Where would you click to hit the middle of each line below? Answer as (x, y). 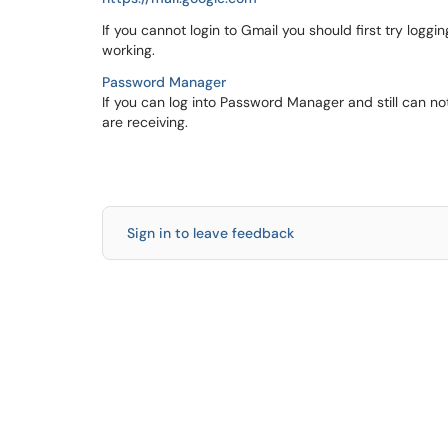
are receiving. (145, 122)
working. (128, 50)
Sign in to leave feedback (210, 233)
